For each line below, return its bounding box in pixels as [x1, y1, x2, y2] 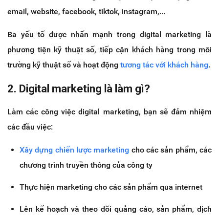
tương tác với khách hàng [120, 60, 208, 69]
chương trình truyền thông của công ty [20, 160, 153, 170]
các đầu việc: [7, 122, 53, 131]
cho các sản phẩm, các [129, 145, 212, 154]
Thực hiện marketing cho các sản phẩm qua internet [20, 182, 202, 192]
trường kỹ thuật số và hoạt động [7, 60, 120, 69]
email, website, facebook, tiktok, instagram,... [7, 6, 165, 16]
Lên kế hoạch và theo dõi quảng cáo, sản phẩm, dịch [20, 204, 212, 214]
